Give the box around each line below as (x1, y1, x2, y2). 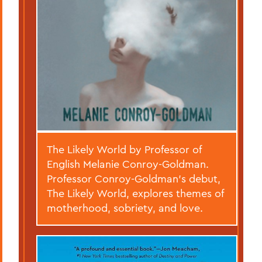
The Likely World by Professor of (47, 142, 202, 156)
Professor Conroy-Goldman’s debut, (47, 171, 220, 185)
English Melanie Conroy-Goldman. (47, 157, 209, 171)
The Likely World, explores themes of (47, 186, 224, 200)
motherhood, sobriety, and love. (47, 201, 203, 215)
